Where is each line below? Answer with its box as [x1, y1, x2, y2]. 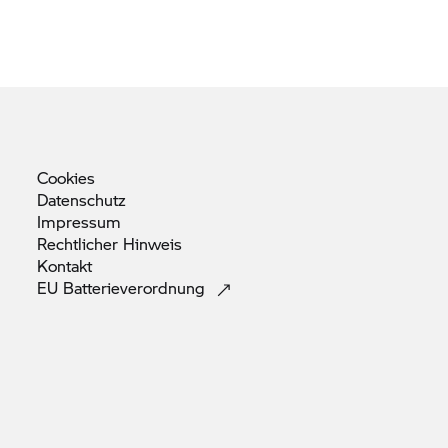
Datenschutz [37, 188, 126, 211]
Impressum [37, 210, 121, 233]
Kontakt [37, 254, 92, 277]
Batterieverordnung [63, 276, 210, 299]
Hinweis [123, 232, 182, 255]
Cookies [37, 166, 95, 189]
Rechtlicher [37, 232, 123, 255]
